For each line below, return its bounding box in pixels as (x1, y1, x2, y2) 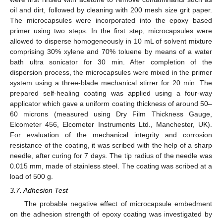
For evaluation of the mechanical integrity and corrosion (10, 130, 212, 139)
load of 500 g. (10, 172, 53, 180)
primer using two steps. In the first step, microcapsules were (10, 26, 212, 35)
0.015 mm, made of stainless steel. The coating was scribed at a (10, 162, 212, 170)
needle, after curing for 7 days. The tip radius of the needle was (10, 151, 212, 160)
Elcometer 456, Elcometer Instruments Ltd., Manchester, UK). (10, 120, 212, 128)
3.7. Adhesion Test (10, 186, 68, 194)
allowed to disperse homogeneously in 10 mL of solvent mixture (10, 37, 212, 45)
